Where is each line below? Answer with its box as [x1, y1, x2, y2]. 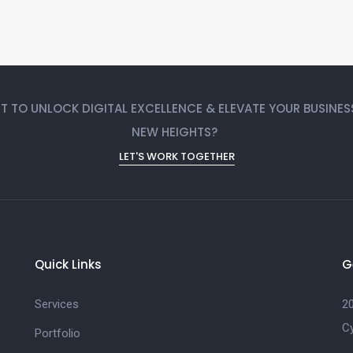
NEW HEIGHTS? [132, 124, 217, 141]
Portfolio [35, 326, 80, 341]
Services [35, 297, 79, 312]
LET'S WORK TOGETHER [118, 149, 235, 165]
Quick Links [35, 256, 102, 273]
